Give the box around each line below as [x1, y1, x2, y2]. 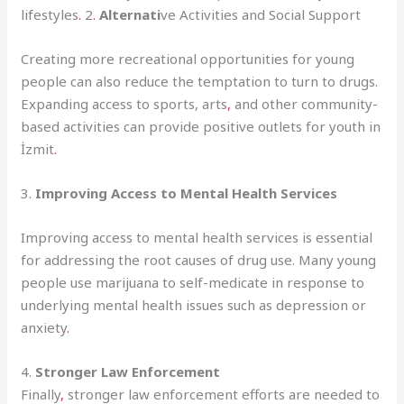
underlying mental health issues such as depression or [21, 295, 367, 314]
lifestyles [21, 5, 79, 23]
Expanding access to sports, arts [21, 94, 228, 113]
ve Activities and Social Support [161, 5, 362, 23]
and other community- [231, 94, 379, 113]
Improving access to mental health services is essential [21, 227, 373, 246]
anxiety [21, 317, 68, 336]
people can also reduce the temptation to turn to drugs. [21, 71, 379, 90]
